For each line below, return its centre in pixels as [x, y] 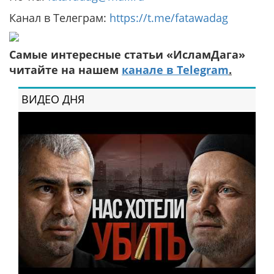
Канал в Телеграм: [59, 18]
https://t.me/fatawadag [169, 18]
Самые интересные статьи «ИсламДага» [127, 54]
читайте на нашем [65, 70]
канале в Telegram [175, 70]
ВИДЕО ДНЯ [53, 99]
